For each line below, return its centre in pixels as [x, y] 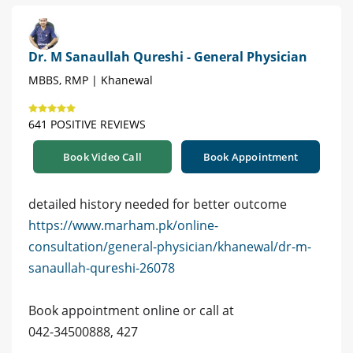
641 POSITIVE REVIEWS [87, 124]
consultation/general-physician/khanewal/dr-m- [170, 247]
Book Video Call [102, 157]
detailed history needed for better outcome [158, 204]
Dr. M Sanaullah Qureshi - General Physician [168, 57]
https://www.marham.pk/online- [123, 226]
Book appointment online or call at [131, 311]
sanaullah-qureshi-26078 [102, 268]
